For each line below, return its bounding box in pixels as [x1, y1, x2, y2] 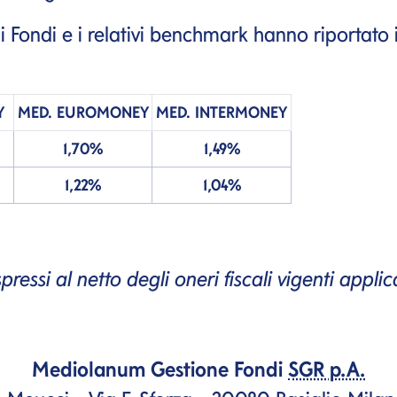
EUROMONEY [56, 102, 149, 121]
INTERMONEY [195, 102, 287, 121]
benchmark [150, 20, 248, 47]
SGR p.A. [288, 355, 365, 382]
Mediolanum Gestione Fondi [32, 355, 288, 382]
